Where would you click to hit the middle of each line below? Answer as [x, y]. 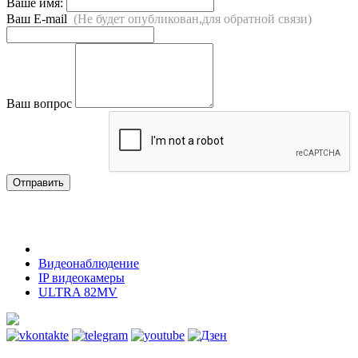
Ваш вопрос [39, 103]
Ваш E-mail [40, 18]
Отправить [38, 182]
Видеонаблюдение [89, 263]
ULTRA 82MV [78, 292]
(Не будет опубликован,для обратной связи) [193, 18]
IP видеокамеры [82, 277]
